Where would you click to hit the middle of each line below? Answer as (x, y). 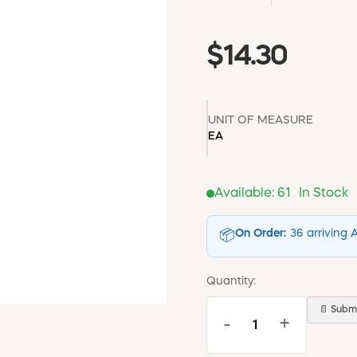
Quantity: (231, 281)
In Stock (324, 193)
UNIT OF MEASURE (261, 120)
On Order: (261, 233)
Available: (246, 193)
